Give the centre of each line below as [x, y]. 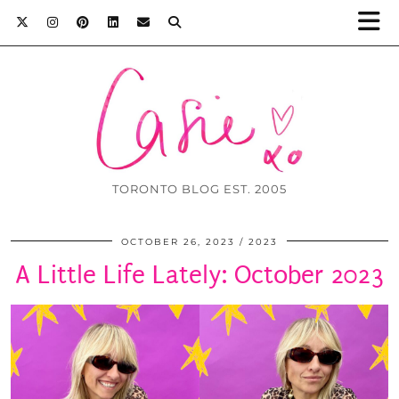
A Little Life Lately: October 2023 [199, 275]
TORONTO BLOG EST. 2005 [199, 189]
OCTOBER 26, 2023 [178, 242]
